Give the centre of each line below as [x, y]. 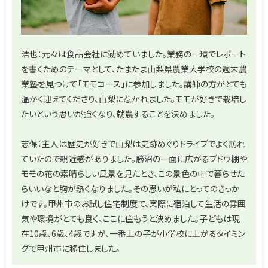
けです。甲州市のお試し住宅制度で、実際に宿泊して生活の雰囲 [133, 203]
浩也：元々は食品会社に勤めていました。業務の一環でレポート [133, 54]
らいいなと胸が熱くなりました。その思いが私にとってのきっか [130, 188]
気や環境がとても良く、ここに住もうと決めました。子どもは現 [130, 218]
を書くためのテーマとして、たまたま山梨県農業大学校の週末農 [134, 68]
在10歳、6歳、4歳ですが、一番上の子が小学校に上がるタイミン [133, 233]
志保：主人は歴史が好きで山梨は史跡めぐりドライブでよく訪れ [133, 143]
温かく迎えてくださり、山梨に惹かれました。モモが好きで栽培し [134, 98]
